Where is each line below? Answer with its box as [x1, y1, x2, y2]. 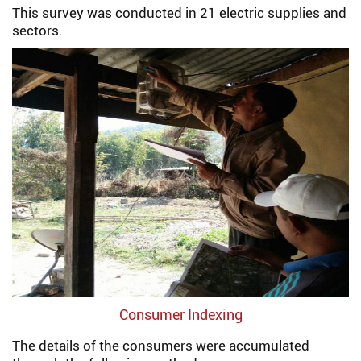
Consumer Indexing [118, 306, 243, 323]
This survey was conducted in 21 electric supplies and [12, 5, 346, 21]
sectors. [12, 23, 63, 39]
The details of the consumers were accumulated [12, 338, 309, 354]
